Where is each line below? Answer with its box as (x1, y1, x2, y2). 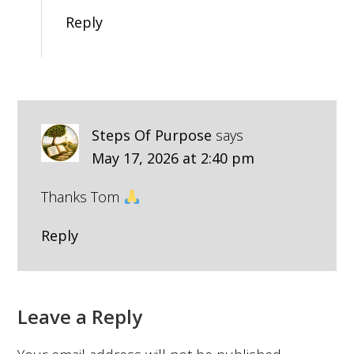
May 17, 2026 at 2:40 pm (92, 149, 255, 168)
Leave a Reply (17, 303, 143, 330)
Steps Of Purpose (92, 126, 213, 145)
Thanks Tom (41, 187, 124, 207)
